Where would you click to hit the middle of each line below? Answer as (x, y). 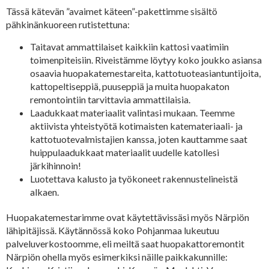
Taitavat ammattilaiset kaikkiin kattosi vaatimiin (129, 46)
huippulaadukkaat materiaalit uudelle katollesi (125, 152)
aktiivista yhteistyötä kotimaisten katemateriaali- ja (136, 125)
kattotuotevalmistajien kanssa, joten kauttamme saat (139, 139)
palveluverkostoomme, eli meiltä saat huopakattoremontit (125, 243)
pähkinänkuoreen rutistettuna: (68, 25)
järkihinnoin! (56, 165)
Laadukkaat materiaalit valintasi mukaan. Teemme (132, 112)
